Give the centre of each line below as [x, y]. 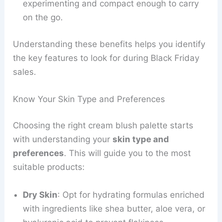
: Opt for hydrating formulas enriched [131, 194]
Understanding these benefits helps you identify [109, 44]
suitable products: [49, 167]
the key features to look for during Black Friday [106, 58]
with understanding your [63, 139]
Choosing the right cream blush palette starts [103, 126]
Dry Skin [40, 194]
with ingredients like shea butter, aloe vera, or [114, 208]
